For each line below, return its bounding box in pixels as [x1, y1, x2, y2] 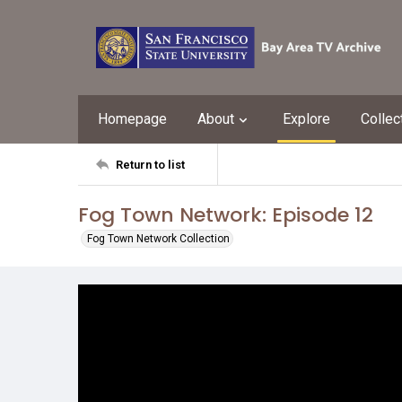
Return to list [116, 157, 185, 171]
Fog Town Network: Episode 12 [78, 201, 373, 229]
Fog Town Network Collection [87, 232, 230, 245]
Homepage [98, 110, 167, 127]
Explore [283, 110, 330, 127]
